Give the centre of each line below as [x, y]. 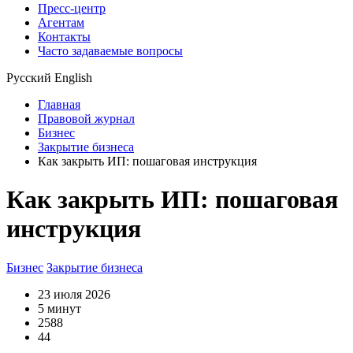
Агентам [61, 22]
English [73, 78]
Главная [59, 104]
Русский [29, 78]
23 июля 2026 [74, 294]
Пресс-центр [72, 8]
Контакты [64, 37]
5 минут [59, 308]
